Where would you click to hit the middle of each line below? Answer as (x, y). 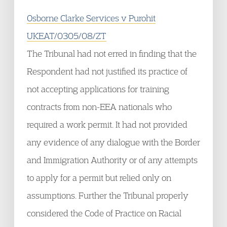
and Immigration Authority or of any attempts (112, 160)
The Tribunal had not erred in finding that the (112, 53)
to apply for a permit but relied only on (99, 178)
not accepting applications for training (98, 89)
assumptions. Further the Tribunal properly (108, 195)
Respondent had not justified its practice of (107, 71)
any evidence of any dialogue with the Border (113, 142)
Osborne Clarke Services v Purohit (91, 18)
